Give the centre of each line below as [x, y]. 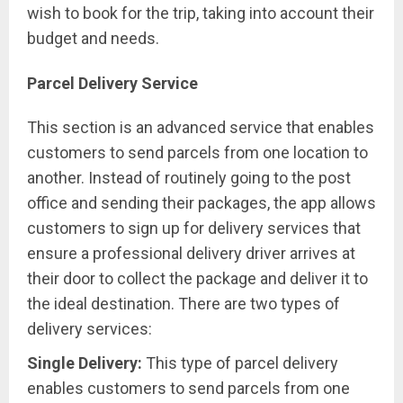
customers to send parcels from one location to [197, 153]
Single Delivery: [85, 363]
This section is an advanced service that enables [201, 128]
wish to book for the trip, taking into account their [201, 13]
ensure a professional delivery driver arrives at [191, 254]
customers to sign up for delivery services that [194, 228]
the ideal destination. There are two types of [184, 304]
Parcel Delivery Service [112, 84]
